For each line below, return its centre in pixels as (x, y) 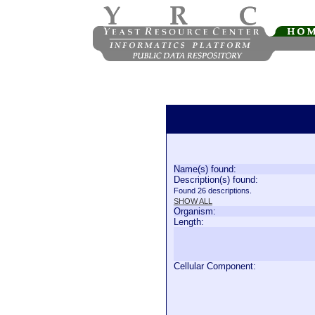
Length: (189, 222)
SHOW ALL (193, 201)
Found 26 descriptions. (213, 191)
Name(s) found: (205, 169)
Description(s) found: (216, 180)
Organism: (195, 211)
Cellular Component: (215, 266)
